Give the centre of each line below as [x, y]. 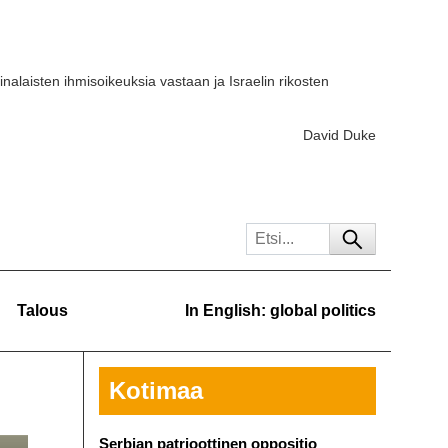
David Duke [339, 135]
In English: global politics [280, 310]
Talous [42, 310]
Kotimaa [155, 390]
